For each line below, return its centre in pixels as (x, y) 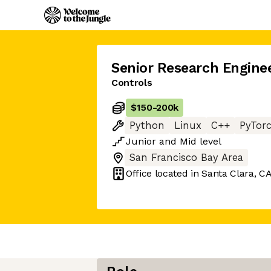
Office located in (164, 173)
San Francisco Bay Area (186, 158)
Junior (141, 141)
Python (147, 126)
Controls (132, 83)
